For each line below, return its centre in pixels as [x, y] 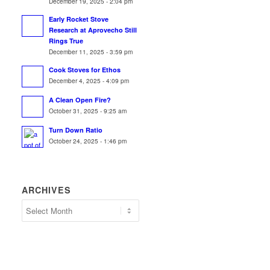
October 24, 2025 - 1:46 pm [88, 141]
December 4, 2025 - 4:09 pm [89, 80]
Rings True [66, 41]
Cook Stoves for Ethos [85, 70]
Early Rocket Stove [79, 19]
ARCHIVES [47, 190]
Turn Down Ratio [76, 130]
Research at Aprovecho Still [93, 30]
